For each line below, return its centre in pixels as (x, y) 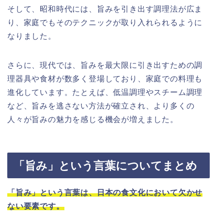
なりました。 (32, 36)
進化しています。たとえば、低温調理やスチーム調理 (105, 93)
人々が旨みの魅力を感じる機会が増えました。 (93, 120)
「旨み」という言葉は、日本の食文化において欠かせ (105, 193)
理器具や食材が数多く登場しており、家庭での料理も (105, 79)
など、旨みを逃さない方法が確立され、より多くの (101, 106)
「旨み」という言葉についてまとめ (105, 166)
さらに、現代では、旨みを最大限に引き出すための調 (105, 65)
